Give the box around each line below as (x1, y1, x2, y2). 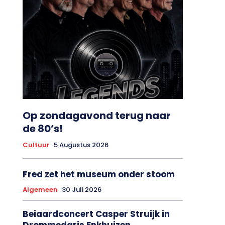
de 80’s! (22, 119, 63, 133)
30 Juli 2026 (61, 182, 101, 192)
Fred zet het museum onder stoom (22, 165, 175, 178)
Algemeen (22, 182, 58, 192)
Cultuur (22, 137, 50, 147)
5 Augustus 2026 (53, 137, 108, 147)
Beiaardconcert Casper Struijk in (22, 205, 170, 217)
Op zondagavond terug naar (22, 105, 171, 120)
